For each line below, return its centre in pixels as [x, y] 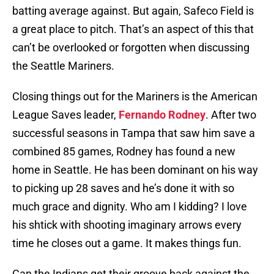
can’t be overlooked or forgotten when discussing [131, 48]
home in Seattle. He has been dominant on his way [135, 170]
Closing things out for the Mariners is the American [135, 97]
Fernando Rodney [162, 115]
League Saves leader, [65, 115]
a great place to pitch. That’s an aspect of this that [133, 29]
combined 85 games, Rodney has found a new [124, 152]
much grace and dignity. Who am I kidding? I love [130, 207]
